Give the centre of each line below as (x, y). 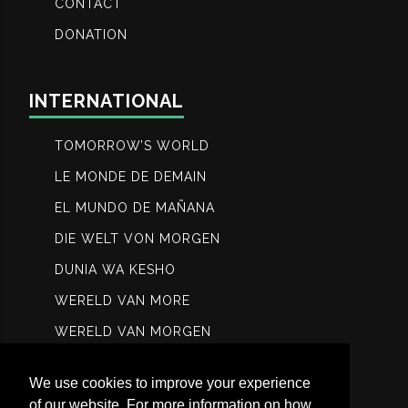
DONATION (91, 34)
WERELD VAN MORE (122, 300)
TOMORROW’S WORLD (132, 145)
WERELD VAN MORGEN (133, 331)
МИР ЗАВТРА (98, 362)
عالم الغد (82, 393)
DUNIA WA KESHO (115, 269)
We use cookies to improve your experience (170, 383)
